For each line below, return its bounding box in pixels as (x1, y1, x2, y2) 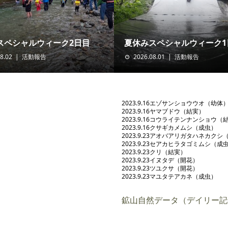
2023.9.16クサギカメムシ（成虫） (122, 123, 217, 132)
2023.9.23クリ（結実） (122, 148, 186, 157)
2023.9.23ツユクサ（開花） (122, 164, 198, 173)
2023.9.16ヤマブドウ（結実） (122, 107, 205, 116)
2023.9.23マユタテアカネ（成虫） (122, 172, 217, 181)
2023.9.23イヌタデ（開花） (122, 156, 198, 165)
